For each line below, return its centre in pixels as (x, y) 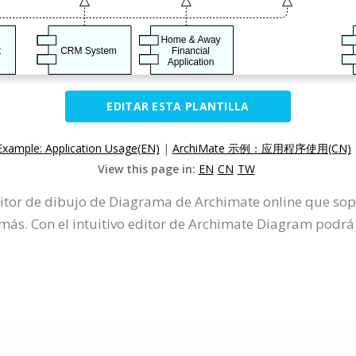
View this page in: (148, 169)
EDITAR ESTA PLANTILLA (178, 106)
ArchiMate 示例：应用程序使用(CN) (261, 148)
